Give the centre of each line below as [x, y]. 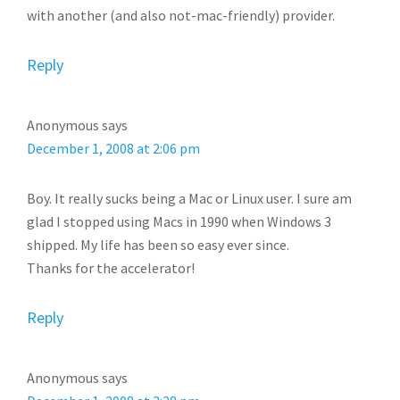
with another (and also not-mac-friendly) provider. [181, 15]
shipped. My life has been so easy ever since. [158, 245]
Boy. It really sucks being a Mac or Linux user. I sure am [189, 198]
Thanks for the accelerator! [111, 268]
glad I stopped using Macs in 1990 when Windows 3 [179, 221]
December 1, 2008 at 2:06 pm [113, 148]
